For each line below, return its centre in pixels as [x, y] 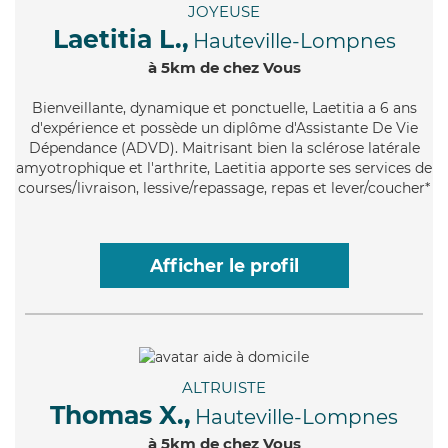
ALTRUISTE [224, 387]
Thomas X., [120, 414]
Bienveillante [77, 108]
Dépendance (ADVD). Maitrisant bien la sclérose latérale [224, 148]
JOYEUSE [224, 12]
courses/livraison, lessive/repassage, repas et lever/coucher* [224, 188]
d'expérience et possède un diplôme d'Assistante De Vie [224, 128]
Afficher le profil [224, 266]
